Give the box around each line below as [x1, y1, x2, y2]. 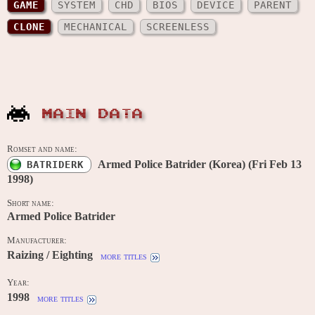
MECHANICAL [64, 21, 127, 33]
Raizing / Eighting [7, 249, 93, 262]
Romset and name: [7, 144, 77, 155]
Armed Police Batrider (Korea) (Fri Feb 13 [98, 158, 302, 171]
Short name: [7, 198, 54, 209]
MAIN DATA [42, 108, 143, 120]
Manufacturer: [7, 236, 67, 246]
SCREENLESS [146, 21, 210, 33]
